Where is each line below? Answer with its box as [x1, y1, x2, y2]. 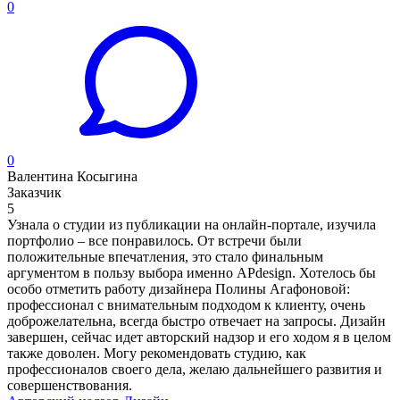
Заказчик [7, 184, 62, 200]
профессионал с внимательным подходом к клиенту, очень [7, 296, 365, 312]
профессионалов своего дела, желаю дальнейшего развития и [7, 361, 382, 377]
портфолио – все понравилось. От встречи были [7, 232, 302, 248]
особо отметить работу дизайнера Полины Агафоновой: [7, 280, 350, 296]
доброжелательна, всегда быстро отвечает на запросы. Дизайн [7, 312, 386, 329]
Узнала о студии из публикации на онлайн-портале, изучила [7, 216, 376, 232]
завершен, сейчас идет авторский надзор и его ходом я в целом [7, 329, 391, 345]
